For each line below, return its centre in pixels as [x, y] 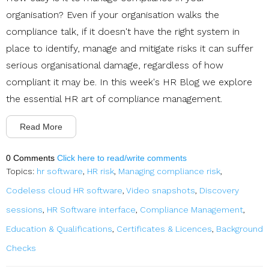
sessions [24, 209]
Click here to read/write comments [122, 158]
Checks [21, 248]
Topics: [21, 171]
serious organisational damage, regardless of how [115, 65]
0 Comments [32, 158]
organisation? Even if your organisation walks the [113, 14]
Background [240, 228]
